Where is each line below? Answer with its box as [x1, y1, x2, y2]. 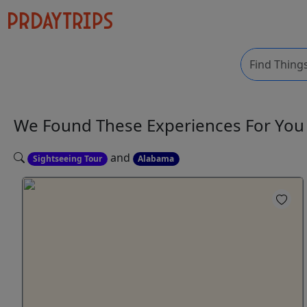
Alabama [138, 153, 175, 164]
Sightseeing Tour [32, 153, 102, 164]
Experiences [147, 114, 245, 137]
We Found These [14, 114, 147, 137]
